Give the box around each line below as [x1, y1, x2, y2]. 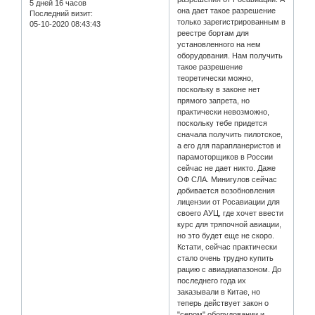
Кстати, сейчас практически [177, 243, 278, 252]
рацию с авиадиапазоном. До [177, 265, 282, 274]
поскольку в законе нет [177, 85, 261, 94]
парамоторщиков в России [177, 153, 274, 162]
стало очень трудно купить [177, 254, 274, 263]
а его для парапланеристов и [177, 141, 281, 150]
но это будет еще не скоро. [177, 231, 275, 240]
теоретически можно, [177, 74, 254, 83]
